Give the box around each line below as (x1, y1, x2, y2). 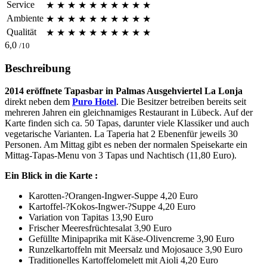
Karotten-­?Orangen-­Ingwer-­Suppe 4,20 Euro (29, 191, 198, 201)
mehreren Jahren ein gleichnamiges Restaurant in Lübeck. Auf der (5, 107, 253, 118)
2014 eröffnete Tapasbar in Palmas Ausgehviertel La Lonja (5, 86, 243, 97)
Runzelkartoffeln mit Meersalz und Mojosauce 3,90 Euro (29, 244, 243, 255)
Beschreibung (5, 61, 71, 74)
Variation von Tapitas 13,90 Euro (29, 212, 153, 223)
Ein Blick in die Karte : (5, 170, 98, 181)
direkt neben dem (5, 97, 72, 107)
